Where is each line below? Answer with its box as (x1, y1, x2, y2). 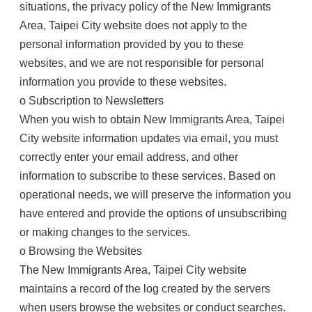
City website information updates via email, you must (19, 132, 278, 144)
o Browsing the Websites (19, 245, 142, 257)
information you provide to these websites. (19, 76, 226, 88)
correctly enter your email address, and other (19, 151, 238, 163)
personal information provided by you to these (19, 38, 244, 50)
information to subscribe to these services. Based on (19, 170, 276, 182)
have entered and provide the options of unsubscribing (19, 208, 287, 219)
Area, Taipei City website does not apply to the (19, 19, 247, 31)
